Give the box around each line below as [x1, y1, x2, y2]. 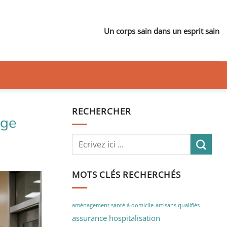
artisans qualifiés [156, 201, 200, 209]
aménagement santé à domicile [72, 201, 154, 209]
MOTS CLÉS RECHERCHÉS [72, 168, 181, 180]
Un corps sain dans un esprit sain [104, 25, 219, 36]
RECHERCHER [72, 105, 131, 117]
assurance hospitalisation [72, 212, 160, 223]
